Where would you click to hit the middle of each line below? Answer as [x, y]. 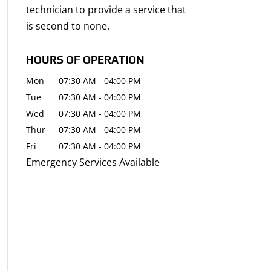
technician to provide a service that [106, 10]
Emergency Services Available [93, 162]
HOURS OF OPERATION [85, 60]
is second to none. [67, 26]
